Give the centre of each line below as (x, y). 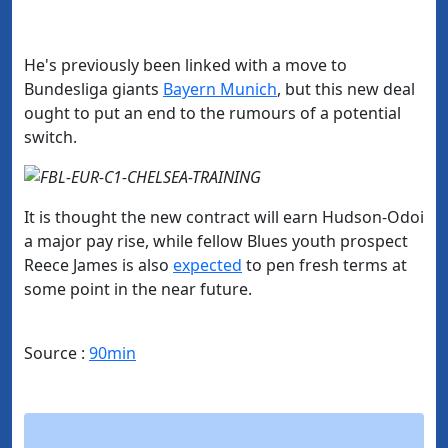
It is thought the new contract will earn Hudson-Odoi (224, 217)
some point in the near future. (138, 289)
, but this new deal (346, 89)
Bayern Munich (220, 89)
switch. (50, 137)
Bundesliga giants (93, 89)
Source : (56, 353)
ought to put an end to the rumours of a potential (212, 113)
